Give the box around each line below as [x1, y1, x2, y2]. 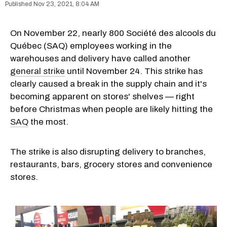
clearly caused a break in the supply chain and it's [10, 79, 207, 89]
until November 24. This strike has [65, 66, 203, 76]
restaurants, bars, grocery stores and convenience [10, 159, 212, 169]
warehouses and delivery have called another [10, 53, 191, 63]
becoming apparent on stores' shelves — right [10, 91, 195, 101]
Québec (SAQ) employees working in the [10, 41, 172, 51]
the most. [28, 117, 68, 127]
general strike [10, 66, 65, 76]
